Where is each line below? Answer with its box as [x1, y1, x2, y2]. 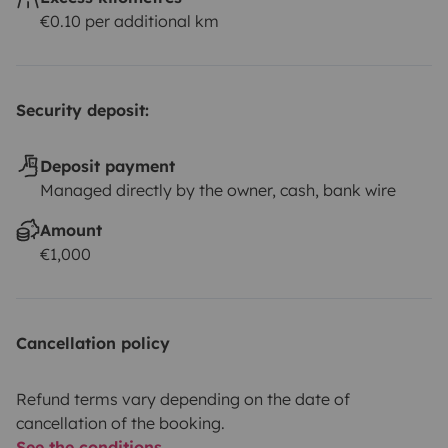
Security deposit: [16, 99, 149, 120]
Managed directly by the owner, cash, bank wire [40, 179, 396, 200]
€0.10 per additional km [40, 10, 219, 31]
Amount [40, 219, 102, 240]
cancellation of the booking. [16, 412, 225, 433]
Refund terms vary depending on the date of [16, 388, 350, 409]
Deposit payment [40, 155, 175, 176]
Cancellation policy [16, 332, 170, 353]
